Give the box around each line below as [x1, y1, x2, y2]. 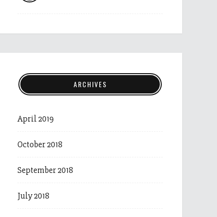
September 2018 [17, 165, 73, 175]
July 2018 [17, 190, 49, 201]
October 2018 [17, 139, 62, 150]
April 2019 [17, 113, 54, 124]
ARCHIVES [73, 79, 107, 89]
